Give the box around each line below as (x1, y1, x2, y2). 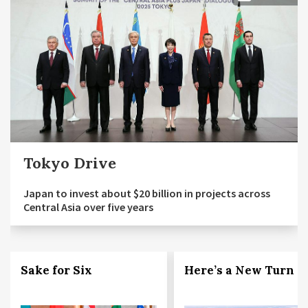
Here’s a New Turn (184, 263, 294, 278)
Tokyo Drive (23, 153, 116, 173)
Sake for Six (21, 263, 92, 278)
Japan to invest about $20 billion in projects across (23, 186, 270, 201)
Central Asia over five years (23, 200, 153, 214)
